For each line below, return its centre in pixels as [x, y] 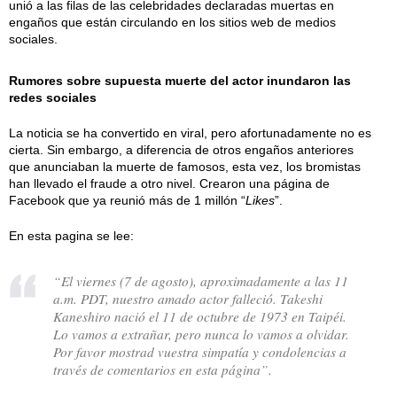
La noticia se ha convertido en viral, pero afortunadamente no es [190, 133]
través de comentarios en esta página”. [163, 369]
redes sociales [53, 97]
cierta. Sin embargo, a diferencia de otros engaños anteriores [181, 150]
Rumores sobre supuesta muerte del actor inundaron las [180, 81]
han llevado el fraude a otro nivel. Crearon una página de [169, 183]
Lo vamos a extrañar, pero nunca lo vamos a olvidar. [201, 334]
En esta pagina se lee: [71, 236]
